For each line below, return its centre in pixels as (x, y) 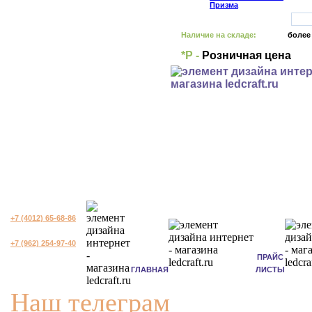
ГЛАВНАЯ (150, 270)
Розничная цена (245, 55)
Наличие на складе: (219, 35)
